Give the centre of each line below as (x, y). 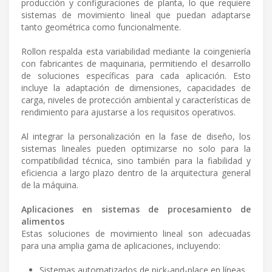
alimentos (43, 222)
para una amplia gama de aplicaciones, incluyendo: (121, 246)
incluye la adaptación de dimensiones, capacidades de (136, 88)
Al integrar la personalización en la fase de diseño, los (136, 137)
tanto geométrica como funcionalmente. (101, 27)
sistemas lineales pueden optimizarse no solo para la (136, 149)
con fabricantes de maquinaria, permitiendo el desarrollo (136, 64)
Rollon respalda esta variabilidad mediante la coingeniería (136, 52)
